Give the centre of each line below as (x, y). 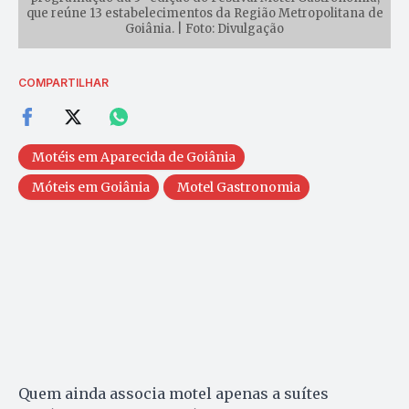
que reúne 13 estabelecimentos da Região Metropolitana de (204, 14)
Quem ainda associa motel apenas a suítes (173, 394)
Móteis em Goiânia (91, 188)
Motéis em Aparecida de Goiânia (134, 157)
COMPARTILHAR (63, 83)
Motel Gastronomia (239, 188)
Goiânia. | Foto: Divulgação (204, 29)
